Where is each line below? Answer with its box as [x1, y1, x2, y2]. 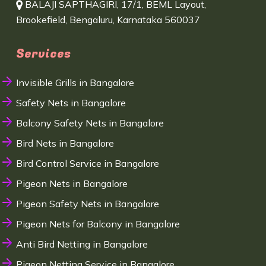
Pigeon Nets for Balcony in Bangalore [15, 218, 180, 230]
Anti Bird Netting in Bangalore [15, 238, 148, 251]
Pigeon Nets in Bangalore [15, 178, 128, 190]
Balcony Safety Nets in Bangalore [15, 117, 164, 129]
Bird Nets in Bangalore [15, 137, 114, 150]
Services [15, 45, 71, 63]
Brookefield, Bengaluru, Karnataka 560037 [15, 14, 200, 26]
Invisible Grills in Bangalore [15, 77, 134, 89]
